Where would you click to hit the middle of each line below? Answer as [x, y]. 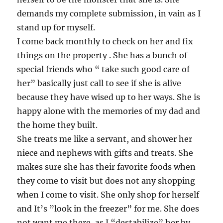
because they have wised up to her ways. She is [109, 97]
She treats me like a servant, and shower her [105, 139]
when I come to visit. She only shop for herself [108, 194]
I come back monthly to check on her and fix [105, 41]
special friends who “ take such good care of [104, 69]
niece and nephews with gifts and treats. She [105, 153]
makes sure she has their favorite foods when [107, 167]
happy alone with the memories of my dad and [109, 111]
